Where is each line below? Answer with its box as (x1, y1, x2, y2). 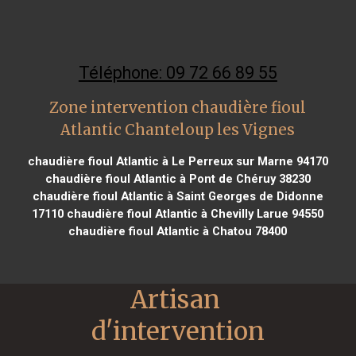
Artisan (130, 283, 220, 315)
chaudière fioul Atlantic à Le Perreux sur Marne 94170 (27, 153, 328, 168)
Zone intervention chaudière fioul (49, 98, 307, 117)
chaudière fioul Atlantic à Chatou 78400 (68, 223, 288, 238)
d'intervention (91, 315, 265, 347)
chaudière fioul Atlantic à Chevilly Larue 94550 (64, 206, 324, 221)
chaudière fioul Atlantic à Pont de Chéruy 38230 (44, 171, 311, 186)
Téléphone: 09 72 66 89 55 (78, 62, 277, 83)
